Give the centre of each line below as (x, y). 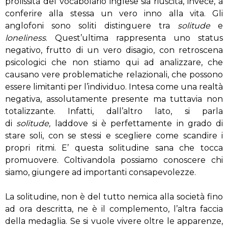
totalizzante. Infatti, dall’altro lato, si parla (114, 111)
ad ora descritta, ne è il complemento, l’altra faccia (114, 209)
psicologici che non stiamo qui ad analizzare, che (114, 62)
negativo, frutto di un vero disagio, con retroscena (114, 50)
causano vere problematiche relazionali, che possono (114, 75)
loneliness (25, 38)
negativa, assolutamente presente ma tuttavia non (114, 99)
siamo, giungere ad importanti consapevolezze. (101, 172)
